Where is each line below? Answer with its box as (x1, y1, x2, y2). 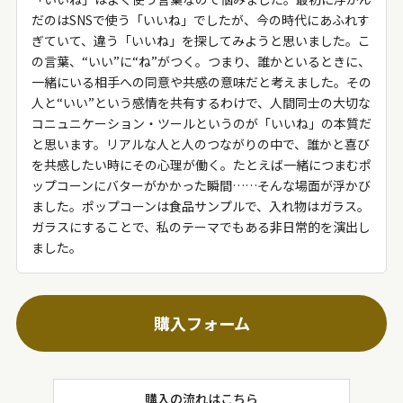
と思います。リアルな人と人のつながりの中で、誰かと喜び (31, 135, 370, 153)
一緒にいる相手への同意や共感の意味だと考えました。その (31, 73, 372, 91)
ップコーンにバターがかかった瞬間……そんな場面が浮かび (31, 176, 371, 194)
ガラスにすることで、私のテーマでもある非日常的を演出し (31, 218, 371, 236)
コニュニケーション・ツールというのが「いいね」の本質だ (31, 114, 372, 132)
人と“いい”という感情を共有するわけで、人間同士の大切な (31, 94, 371, 112)
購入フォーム (153, 311, 250, 335)
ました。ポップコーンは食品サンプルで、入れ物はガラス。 (31, 197, 370, 215)
